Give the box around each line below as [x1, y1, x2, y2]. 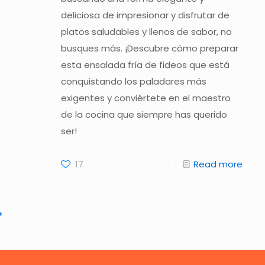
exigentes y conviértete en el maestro [61, 92, 231, 105]
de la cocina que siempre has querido [61, 108, 228, 121]
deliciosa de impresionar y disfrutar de [61, 9, 230, 22]
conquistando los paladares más [61, 75, 207, 88]
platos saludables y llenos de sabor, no [61, 25, 232, 38]
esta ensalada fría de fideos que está [61, 59, 230, 72]
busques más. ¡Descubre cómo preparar [61, 42, 239, 55]
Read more [193, 158, 243, 171]
